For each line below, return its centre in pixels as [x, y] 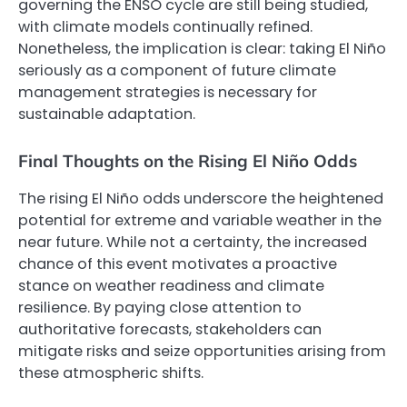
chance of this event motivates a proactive [178, 263]
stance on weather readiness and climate [171, 285]
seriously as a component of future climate [177, 71]
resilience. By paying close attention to [160, 307]
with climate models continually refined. [165, 27]
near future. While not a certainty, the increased [193, 242]
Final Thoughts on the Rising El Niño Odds [188, 160]
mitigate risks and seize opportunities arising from [202, 351]
